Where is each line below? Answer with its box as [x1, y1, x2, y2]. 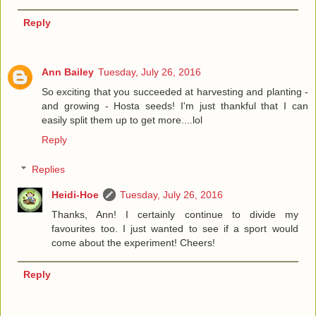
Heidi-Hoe [51, 188, 99, 200]
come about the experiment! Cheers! [51, 236, 216, 248]
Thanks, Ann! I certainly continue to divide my [51, 208, 298, 220]
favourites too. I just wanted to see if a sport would [51, 222, 298, 234]
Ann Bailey [42, 66, 94, 78]
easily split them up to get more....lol [42, 114, 202, 126]
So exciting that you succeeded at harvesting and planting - [42, 86, 308, 98]
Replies [32, 163, 66, 175]
